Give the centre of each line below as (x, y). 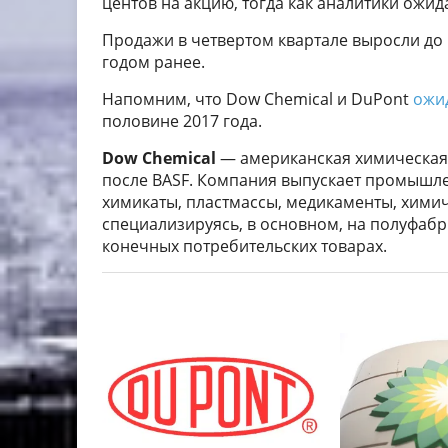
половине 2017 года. (182, 121)
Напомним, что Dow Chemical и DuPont (257, 99)
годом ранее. (153, 62)
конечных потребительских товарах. (244, 246)
